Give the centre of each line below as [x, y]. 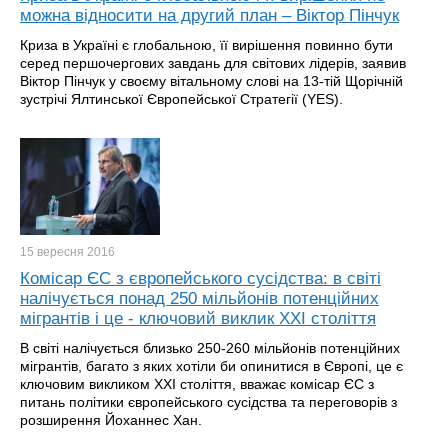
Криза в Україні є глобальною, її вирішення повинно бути [206, 45]
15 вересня [53, 252]
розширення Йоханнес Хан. [111, 420]
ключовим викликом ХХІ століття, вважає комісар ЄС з [197, 384]
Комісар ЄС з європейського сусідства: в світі [200, 278]
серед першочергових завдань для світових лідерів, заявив [213, 63]
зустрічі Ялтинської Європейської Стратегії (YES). [181, 99]
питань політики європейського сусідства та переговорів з [208, 402]
